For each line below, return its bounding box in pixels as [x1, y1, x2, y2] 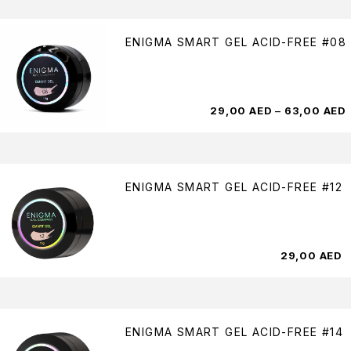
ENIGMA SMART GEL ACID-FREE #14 [125, 325, 343, 339]
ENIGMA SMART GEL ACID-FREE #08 [125, 35, 346, 49]
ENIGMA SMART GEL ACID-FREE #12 [125, 180, 342, 194]
